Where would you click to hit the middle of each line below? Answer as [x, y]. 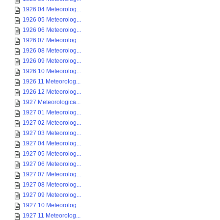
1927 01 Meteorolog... [52, 112]
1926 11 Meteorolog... [52, 82]
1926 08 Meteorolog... [52, 51]
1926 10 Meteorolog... [52, 71]
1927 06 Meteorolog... [52, 164]
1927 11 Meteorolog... [52, 216]
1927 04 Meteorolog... [52, 143]
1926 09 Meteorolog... [52, 61]
